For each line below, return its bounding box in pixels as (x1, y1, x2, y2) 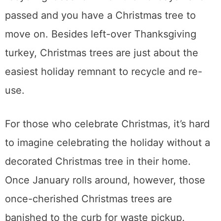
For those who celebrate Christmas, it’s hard (5, 118, 210, 130)
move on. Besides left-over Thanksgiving (5, 28, 196, 40)
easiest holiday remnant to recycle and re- (5, 66, 202, 77)
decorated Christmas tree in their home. (5, 155, 191, 167)
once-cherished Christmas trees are (5, 193, 172, 205)
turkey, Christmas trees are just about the (5, 47, 198, 59)
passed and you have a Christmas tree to (5, 9, 196, 21)
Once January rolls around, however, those (5, 174, 205, 186)
